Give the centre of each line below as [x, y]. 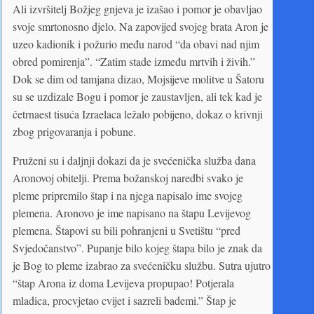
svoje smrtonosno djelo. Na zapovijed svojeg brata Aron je [141, 26]
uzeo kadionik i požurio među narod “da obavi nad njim [136, 43]
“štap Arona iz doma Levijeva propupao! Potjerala [123, 282]
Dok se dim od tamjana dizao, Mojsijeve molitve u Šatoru [138, 78]
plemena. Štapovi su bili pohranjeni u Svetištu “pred [127, 230]
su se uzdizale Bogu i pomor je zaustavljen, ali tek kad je [137, 96]
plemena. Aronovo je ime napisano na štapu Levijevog [132, 212]
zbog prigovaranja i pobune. [74, 131]
